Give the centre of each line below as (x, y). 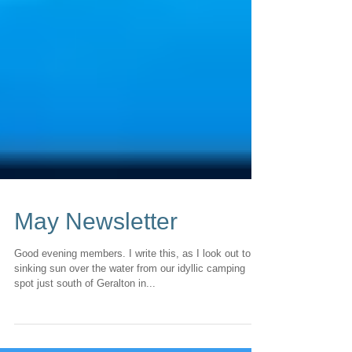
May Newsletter (96, 253)
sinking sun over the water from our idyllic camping (130, 300)
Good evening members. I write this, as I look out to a (137, 285)
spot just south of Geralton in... (85, 315)
